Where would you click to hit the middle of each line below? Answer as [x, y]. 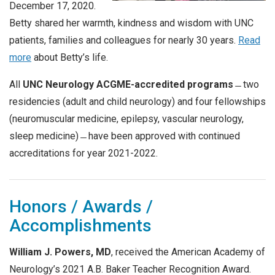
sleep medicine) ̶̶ [46, 136]
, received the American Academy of [188, 252]
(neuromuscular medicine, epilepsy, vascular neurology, [126, 118]
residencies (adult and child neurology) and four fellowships [137, 101]
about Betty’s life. [70, 57]
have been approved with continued [164, 136]
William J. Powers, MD [60, 252]
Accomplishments [80, 225]
